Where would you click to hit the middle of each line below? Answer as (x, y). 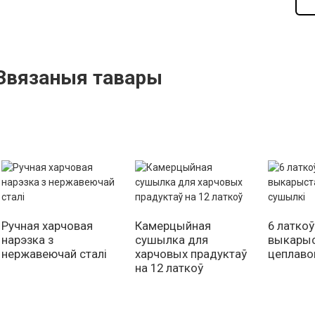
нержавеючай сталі (54, 254)
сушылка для (171, 240)
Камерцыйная (173, 226)
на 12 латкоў (169, 268)
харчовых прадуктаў (191, 254)
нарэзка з (27, 240)
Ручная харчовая (47, 226)
